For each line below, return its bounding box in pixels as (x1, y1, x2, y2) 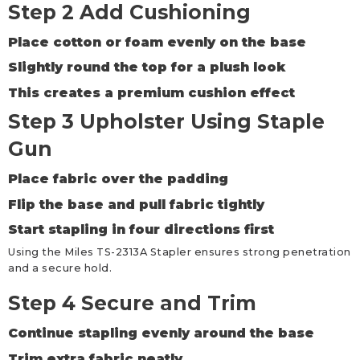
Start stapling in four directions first (8, 221, 274, 237)
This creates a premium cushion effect (8, 84, 295, 100)
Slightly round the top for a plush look (8, 59, 285, 76)
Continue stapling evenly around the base (8, 325, 314, 342)
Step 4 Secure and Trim (8, 291, 256, 316)
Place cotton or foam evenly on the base (8, 35, 306, 51)
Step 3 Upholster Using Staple (8, 109, 325, 134)
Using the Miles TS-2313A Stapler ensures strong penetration (8, 246, 351, 259)
